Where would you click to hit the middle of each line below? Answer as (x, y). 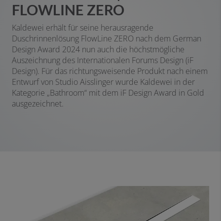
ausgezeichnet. (38, 104)
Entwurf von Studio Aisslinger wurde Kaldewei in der (103, 82)
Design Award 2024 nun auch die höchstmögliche (98, 50)
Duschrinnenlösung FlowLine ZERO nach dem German (107, 39)
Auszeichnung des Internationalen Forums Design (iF (103, 60)
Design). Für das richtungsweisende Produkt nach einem (110, 71)
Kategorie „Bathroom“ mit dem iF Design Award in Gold (108, 93)
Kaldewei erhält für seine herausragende (83, 28)
